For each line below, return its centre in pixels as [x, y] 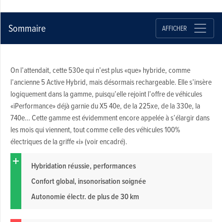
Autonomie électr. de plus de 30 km [86, 197]
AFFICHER [174, 28]
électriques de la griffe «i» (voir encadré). [69, 141]
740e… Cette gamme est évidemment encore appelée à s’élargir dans [110, 118]
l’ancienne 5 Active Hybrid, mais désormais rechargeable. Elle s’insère [111, 82]
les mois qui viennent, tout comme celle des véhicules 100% [95, 130]
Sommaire [27, 28]
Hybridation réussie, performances [83, 166]
